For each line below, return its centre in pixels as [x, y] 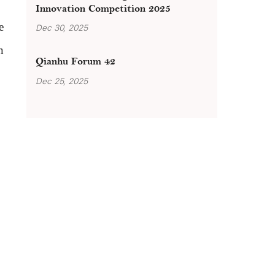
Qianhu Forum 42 [76, 62]
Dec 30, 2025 [62, 27]
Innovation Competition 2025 [103, 9]
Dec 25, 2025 [62, 81]
